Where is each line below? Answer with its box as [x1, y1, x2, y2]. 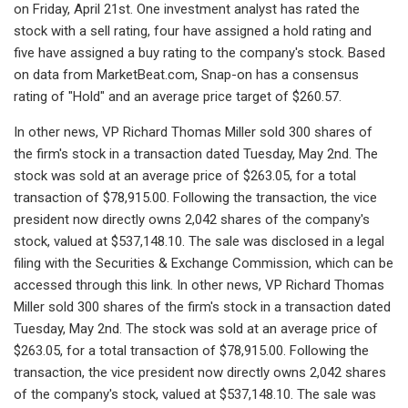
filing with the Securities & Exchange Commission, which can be [14, 254, 393, 271]
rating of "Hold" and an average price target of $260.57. [14, 87, 342, 105]
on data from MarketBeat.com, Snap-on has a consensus [14, 66, 359, 83]
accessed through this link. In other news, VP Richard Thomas [14, 276, 384, 293]
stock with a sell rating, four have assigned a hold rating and [14, 22, 372, 39]
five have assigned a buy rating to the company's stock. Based [14, 44, 385, 61]
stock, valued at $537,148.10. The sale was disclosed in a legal [14, 232, 384, 250]
